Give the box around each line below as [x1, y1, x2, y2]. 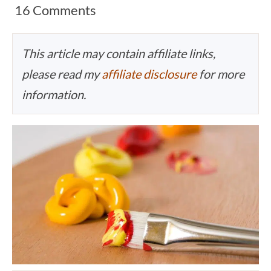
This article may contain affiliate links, [22, 46, 215, 61]
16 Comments [15, 2, 96, 19]
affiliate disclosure [102, 67, 197, 82]
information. [22, 87, 86, 102]
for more [197, 67, 244, 82]
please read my [22, 67, 102, 82]
